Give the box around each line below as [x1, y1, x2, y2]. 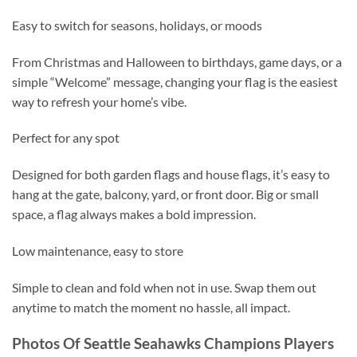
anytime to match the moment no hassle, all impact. [12, 299, 290, 315]
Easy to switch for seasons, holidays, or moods [12, 17, 262, 33]
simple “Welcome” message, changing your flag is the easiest [12, 73, 338, 89]
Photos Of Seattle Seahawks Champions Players [12, 333, 334, 352]
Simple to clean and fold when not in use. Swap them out [12, 279, 316, 295]
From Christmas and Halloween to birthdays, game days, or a [12, 53, 342, 69]
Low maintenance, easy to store [12, 242, 183, 258]
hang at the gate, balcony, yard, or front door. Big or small [12, 186, 319, 202]
